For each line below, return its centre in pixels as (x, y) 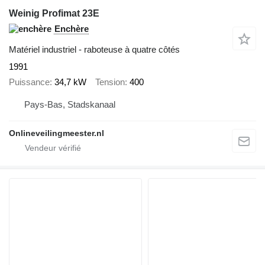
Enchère (72, 28)
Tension (110, 82)
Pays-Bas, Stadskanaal (70, 104)
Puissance (29, 82)
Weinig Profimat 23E (54, 13)
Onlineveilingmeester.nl (56, 133)
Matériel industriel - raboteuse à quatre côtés (94, 49)
